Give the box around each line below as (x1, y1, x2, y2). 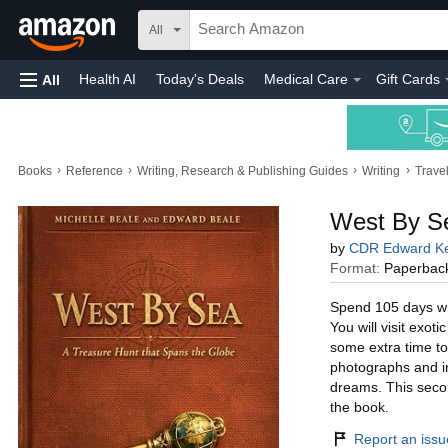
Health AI (79, 71, 136, 87)
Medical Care (264, 71, 348, 87)
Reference (66, 164, 124, 178)
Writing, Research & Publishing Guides (137, 164, 349, 178)
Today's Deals (156, 71, 244, 87)
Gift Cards (376, 71, 440, 87)
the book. (329, 399, 389, 415)
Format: (329, 260, 384, 276)
